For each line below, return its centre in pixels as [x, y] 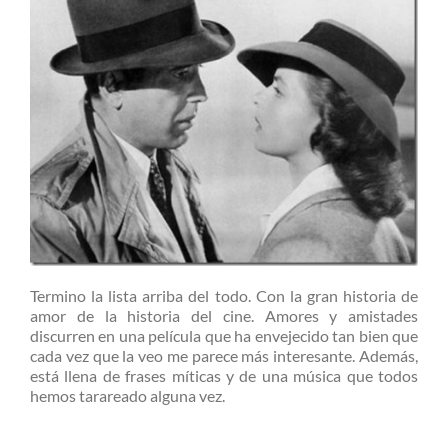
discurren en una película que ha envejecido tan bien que [224, 336]
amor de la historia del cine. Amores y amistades [224, 316]
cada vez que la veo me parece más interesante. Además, [224, 356]
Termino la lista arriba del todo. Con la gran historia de [224, 296]
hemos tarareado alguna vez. [127, 396]
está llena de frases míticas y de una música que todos [224, 376]
